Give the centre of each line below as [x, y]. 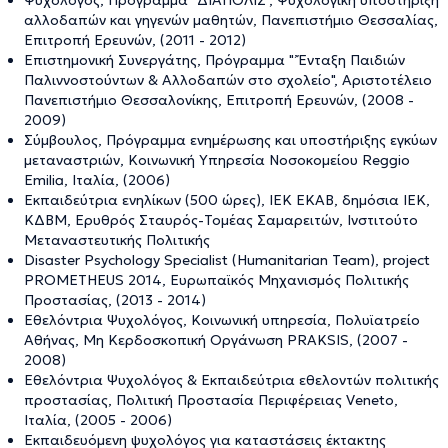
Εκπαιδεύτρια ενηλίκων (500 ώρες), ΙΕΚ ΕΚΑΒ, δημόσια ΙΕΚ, [227, 199]
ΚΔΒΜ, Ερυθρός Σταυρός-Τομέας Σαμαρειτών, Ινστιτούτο [221, 219]
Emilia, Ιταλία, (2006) [97, 179]
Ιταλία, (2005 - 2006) [98, 419]
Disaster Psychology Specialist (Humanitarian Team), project [227, 259]
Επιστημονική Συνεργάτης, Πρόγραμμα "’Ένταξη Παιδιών [214, 59]
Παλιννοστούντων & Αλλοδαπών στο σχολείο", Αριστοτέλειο [228, 79]
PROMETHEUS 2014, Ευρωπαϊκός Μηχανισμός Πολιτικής [216, 279]
